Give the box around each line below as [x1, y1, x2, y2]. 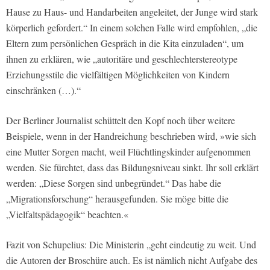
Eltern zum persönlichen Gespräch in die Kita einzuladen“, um [6, 37, 243, 50]
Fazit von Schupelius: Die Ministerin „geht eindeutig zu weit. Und [6, 238, 256, 251]
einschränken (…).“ [6, 84, 81, 97]
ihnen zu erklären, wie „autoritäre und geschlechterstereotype [6, 52, 237, 66]
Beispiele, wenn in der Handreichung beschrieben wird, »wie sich [6, 130, 256, 143]
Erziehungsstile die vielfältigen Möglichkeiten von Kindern [6, 68, 230, 81]
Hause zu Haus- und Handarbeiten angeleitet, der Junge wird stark [6, 5, 258, 19]
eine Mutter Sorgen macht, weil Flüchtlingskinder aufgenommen [6, 145, 251, 159]
